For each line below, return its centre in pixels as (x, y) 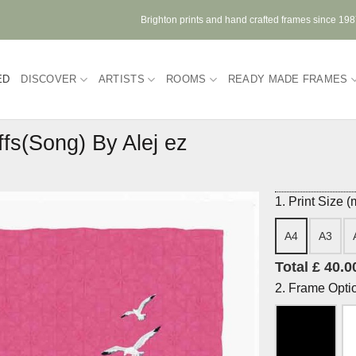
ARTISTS (121, 79)
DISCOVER (49, 79)
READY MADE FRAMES (288, 79)
